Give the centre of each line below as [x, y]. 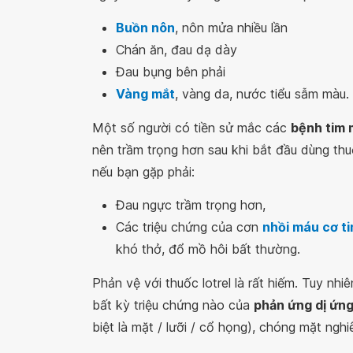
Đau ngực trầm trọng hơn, [191, 205]
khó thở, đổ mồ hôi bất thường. [208, 249]
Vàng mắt [145, 94]
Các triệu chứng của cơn [189, 227]
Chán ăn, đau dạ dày [176, 50]
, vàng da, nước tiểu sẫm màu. [262, 94]
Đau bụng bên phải [171, 72]
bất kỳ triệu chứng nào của [173, 305]
